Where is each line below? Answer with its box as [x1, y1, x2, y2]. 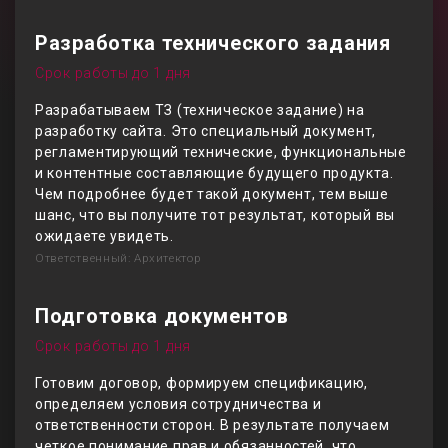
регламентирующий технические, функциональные [35, 144, 407, 160]
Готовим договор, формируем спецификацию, [35, 375, 368, 391]
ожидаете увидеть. [35, 228, 174, 244]
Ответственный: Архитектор [35, 251, 201, 265]
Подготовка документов [35, 304, 289, 328]
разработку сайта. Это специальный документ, [35, 123, 377, 139]
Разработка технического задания [35, 31, 391, 55]
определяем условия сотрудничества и [35, 396, 322, 412]
